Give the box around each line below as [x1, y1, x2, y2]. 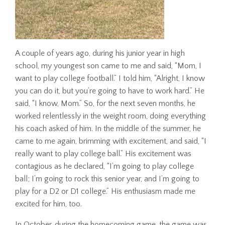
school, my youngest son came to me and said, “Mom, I [15, 61, 201, 70]
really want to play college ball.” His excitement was [15, 149, 191, 158]
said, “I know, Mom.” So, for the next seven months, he [15, 98, 195, 108]
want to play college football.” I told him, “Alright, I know [15, 73, 205, 83]
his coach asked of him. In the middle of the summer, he [15, 124, 201, 133]
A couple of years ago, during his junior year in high [15, 48, 185, 58]
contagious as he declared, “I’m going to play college [15, 161, 194, 171]
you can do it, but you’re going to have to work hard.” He [15, 86, 204, 95]
